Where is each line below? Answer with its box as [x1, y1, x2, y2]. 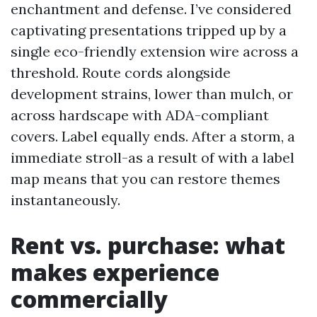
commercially [11, 284, 168, 315]
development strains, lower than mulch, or [11, 85, 293, 103]
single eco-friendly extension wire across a [11, 42, 299, 61]
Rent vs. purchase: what [11, 230, 285, 261]
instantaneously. [11, 191, 120, 209]
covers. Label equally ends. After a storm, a [11, 127, 295, 146]
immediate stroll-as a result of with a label [11, 149, 294, 167]
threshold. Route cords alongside [11, 64, 231, 82]
